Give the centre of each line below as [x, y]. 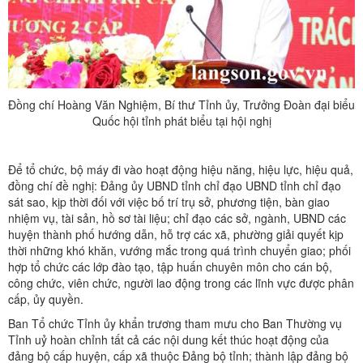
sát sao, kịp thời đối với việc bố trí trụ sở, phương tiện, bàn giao [169, 201]
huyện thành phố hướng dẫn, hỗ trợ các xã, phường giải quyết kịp [176, 234]
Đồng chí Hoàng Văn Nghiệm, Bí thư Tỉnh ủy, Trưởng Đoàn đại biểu [181, 104]
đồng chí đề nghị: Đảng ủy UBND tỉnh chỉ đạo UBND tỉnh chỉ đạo [175, 185]
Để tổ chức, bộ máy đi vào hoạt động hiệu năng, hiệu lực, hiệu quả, [181, 169]
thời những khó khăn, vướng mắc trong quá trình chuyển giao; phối [179, 250]
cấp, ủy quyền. [46, 299]
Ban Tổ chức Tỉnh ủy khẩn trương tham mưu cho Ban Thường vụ [175, 323]
